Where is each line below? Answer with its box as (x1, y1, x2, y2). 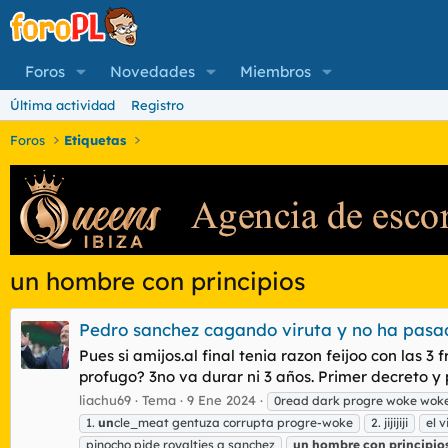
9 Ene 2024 (187, 391, 256, 408)
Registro (131, 97, 184, 113)
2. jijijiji (371, 414, 408, 430)
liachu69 (79, 391, 131, 408)
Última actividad (10, 97, 115, 113)
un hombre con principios (10, 266, 306, 296)
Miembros (239, 62, 311, 81)
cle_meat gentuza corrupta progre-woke (114, 414, 353, 430)
